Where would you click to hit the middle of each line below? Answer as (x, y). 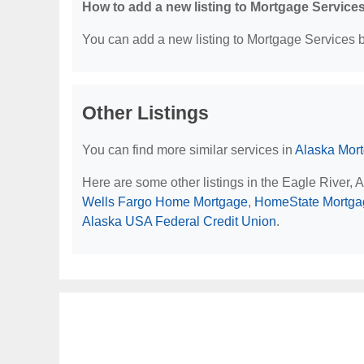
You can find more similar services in (188, 150)
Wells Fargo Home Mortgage (165, 202)
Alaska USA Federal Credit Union (179, 221)
